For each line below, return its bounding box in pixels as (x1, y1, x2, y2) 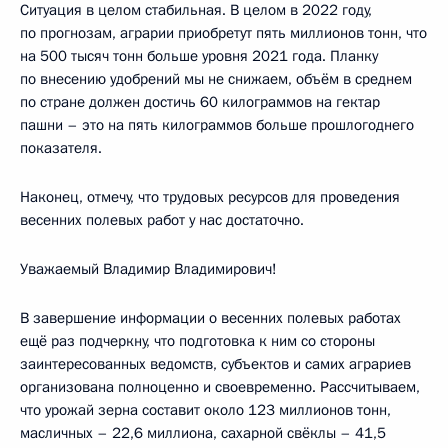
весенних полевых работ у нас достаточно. (20, 209, 304, 230)
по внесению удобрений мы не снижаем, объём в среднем (20, 68, 412, 89)
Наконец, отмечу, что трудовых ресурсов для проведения (20, 186, 400, 207)
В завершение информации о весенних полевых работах (20, 307, 401, 328)
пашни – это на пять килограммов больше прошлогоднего (20, 114, 414, 135)
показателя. (20, 137, 102, 158)
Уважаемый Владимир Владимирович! (20, 258, 277, 279)
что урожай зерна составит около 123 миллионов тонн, (20, 399, 391, 420)
